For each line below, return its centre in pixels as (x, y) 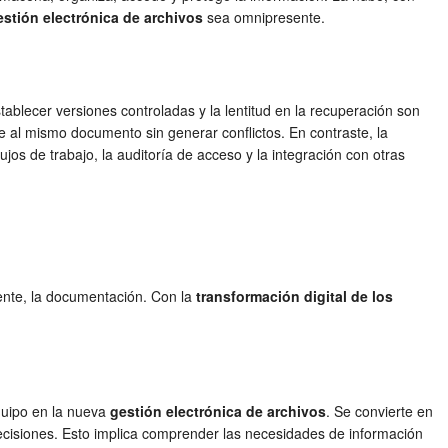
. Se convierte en (379, 411)
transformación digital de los (294, 296)
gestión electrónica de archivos (218, 411)
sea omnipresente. (264, 17)
